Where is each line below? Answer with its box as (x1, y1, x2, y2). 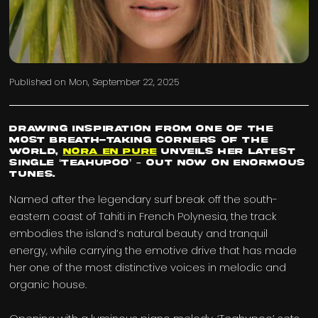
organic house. (9, 277, 87, 292)
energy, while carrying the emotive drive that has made (9, 243, 297, 258)
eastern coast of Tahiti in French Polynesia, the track (9, 209, 278, 224)
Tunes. (9, 170, 56, 180)
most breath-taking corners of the (9, 136, 268, 146)
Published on (9, 75, 70, 89)
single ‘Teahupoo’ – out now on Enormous (9, 158, 305, 168)
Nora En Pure (62, 147, 157, 157)
